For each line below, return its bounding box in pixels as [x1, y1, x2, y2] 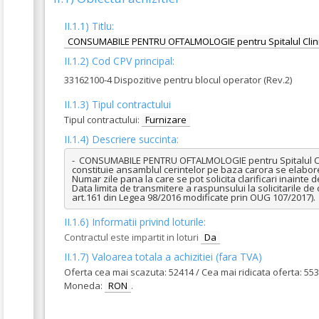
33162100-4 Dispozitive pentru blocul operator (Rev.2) [64, 73, 292, 86]
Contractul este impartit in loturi [64, 231, 199, 244]
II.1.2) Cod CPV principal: [64, 54, 174, 68]
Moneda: [64, 279, 105, 292]
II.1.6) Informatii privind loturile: [64, 215, 206, 229]
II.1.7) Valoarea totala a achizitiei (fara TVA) [64, 250, 262, 263]
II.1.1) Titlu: [64, 19, 114, 33]
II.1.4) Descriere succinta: [64, 132, 179, 146]
